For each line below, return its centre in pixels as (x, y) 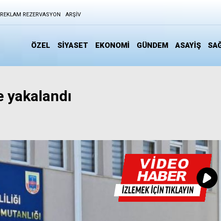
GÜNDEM (152, 45)
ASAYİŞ (188, 45)
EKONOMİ (112, 45)
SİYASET (73, 45)
